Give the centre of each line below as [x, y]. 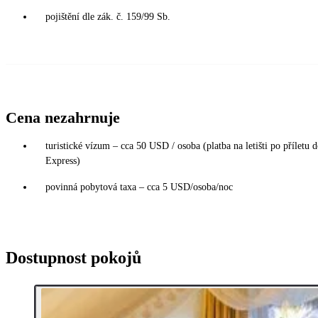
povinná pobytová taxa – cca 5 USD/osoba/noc [139, 187]
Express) [63, 160]
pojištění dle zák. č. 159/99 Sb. [108, 16]
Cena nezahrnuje [63, 117]
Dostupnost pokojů [73, 257]
